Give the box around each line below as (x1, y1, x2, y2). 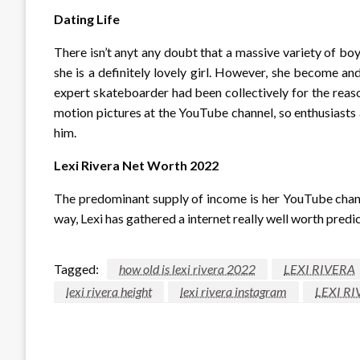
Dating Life (54, 11, 120, 27)
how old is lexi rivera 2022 (119, 261, 256, 277)
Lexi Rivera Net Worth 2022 (54, 157, 219, 174)
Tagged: (54, 261, 99, 277)
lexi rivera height (66, 284, 152, 300)
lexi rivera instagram (180, 284, 287, 300)
